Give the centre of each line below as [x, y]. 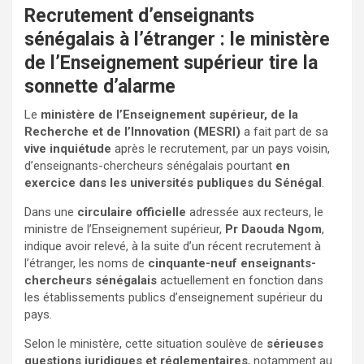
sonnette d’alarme [100, 86]
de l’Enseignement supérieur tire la [171, 63]
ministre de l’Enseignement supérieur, [125, 229]
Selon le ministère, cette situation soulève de [145, 343]
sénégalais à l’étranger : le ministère [177, 39]
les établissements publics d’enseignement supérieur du [173, 297]
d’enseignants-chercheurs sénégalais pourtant [150, 165]
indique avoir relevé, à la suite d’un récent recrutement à [173, 246]
